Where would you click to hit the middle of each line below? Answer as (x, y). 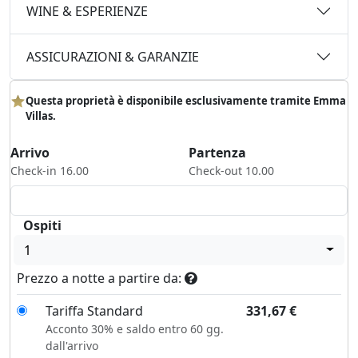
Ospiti (42, 225)
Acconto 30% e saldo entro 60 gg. (134, 328)
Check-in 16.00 (50, 170)
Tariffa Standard (94, 310)
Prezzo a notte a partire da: (101, 278)
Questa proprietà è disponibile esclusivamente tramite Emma (186, 100)
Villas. (41, 115)
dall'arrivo (72, 345)
